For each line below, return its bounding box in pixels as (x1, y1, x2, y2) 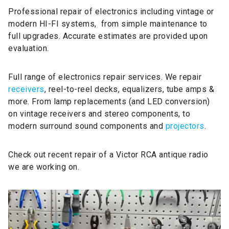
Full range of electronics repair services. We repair (8, 72, 201, 82)
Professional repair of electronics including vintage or (8, 6, 214, 16)
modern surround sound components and (8, 121, 166, 131)
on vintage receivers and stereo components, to (8, 108, 190, 119)
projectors (165, 121, 204, 131)
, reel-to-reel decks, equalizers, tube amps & (44, 84, 214, 94)
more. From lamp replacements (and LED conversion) (8, 96, 210, 106)
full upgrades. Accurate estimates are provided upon (8, 31, 208, 41)
